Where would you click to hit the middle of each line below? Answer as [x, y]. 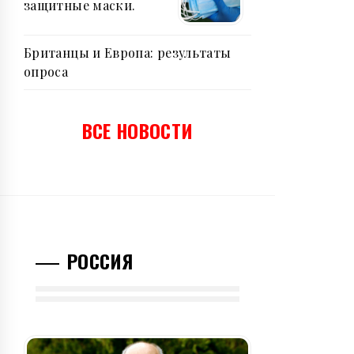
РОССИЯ [100, 261]
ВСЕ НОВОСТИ [137, 131]
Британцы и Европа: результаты [128, 53]
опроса [46, 72]
